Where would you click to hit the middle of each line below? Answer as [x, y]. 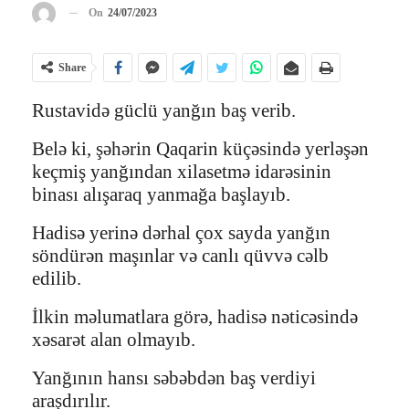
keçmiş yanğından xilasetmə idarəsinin [182, 171]
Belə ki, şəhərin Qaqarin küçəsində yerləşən [200, 148]
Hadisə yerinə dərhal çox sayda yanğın [181, 232]
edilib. [57, 278]
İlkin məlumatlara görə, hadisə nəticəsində [195, 316]
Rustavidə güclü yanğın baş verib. [164, 110]
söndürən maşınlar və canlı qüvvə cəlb [180, 255]
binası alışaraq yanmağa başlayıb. [161, 194]
